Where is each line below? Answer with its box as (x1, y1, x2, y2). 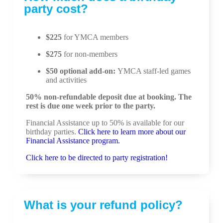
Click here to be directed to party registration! (26, 153, 168, 162)
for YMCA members (62, 33, 128, 41)
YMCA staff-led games (115, 67, 191, 75)
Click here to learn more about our (78, 127, 186, 136)
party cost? (24, 2, 88, 15)
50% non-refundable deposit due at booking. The (26, 93, 192, 101)
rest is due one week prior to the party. (26, 102, 155, 110)
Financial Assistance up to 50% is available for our (26, 118, 184, 127)
